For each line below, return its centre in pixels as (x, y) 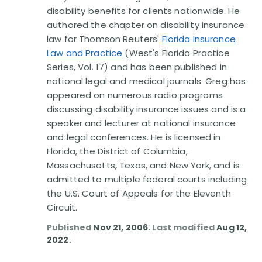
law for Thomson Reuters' (104, 39)
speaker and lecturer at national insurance (141, 123)
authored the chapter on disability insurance (146, 25)
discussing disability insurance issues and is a (146, 109)
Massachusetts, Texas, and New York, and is (143, 165)
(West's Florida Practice (176, 53)
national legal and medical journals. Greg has (146, 81)
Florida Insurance (199, 39)
